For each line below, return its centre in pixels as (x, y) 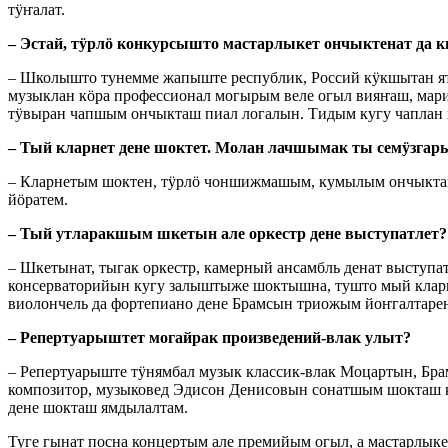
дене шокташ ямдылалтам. (98, 408)
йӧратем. (38, 200)
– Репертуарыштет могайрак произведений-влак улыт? (209, 338)
